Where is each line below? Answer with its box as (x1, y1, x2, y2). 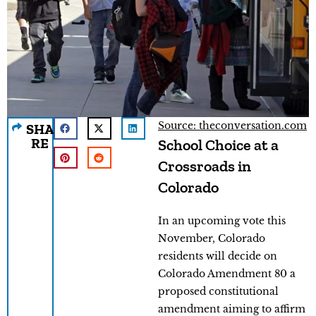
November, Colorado (158, 232, 265, 245)
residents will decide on (158, 250, 277, 263)
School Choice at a (158, 135, 279, 155)
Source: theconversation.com (158, 119, 307, 133)
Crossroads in (158, 157, 251, 176)
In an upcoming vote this (158, 214, 286, 228)
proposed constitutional (158, 285, 279, 298)
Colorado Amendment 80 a (158, 267, 296, 281)
